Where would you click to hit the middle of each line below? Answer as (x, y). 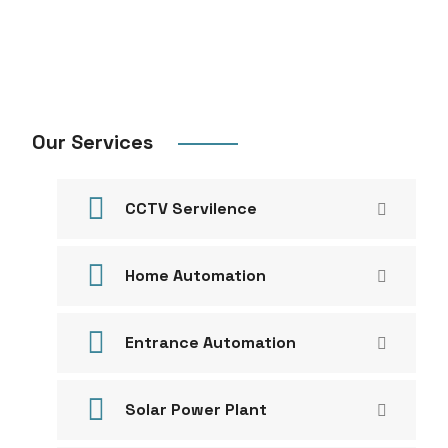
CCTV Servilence (191, 208)
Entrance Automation (210, 342)
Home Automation (195, 275)
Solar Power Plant (196, 409)
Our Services (95, 142)
